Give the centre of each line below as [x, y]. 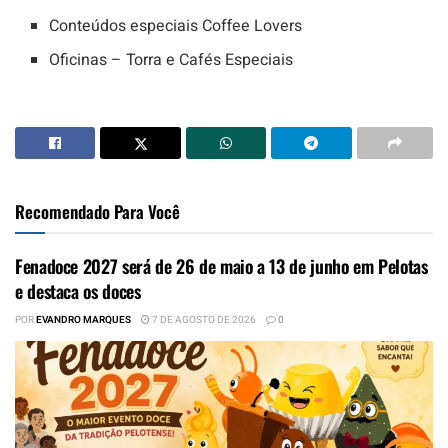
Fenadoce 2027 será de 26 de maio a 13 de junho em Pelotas [221, 265]
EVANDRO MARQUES [83, 319]
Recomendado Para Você [97, 211]
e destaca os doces [78, 290]
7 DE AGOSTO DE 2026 [203, 319]
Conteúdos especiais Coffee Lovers [176, 25]
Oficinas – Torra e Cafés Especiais [171, 59]
